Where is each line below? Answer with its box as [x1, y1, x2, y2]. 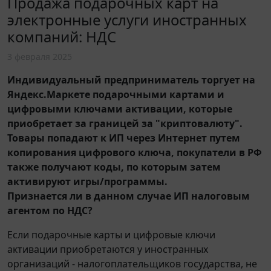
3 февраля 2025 [7, 50, 72, 62]
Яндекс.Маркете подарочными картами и [7, 87, 224, 101]
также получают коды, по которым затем [7, 160, 221, 174]
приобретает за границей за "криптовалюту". [7, 116, 243, 130]
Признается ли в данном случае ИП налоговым [7, 189, 250, 203]
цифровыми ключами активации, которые [7, 102, 232, 116]
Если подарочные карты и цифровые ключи [7, 227, 215, 241]
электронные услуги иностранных [7, 9, 247, 30]
